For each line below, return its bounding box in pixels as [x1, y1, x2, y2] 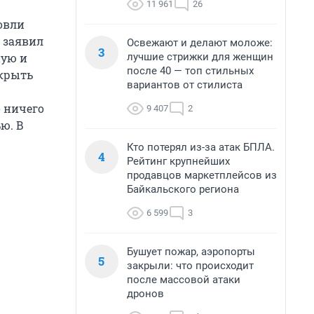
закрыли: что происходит [127, 259, 254, 272]
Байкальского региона [127, 183, 239, 196]
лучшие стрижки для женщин [127, 50, 273, 63]
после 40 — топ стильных [127, 64, 254, 77]
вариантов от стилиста [127, 78, 243, 91]
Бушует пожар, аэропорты [127, 245, 255, 258]
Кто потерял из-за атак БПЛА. [127, 141, 275, 153]
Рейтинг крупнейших [127, 155, 230, 168]
